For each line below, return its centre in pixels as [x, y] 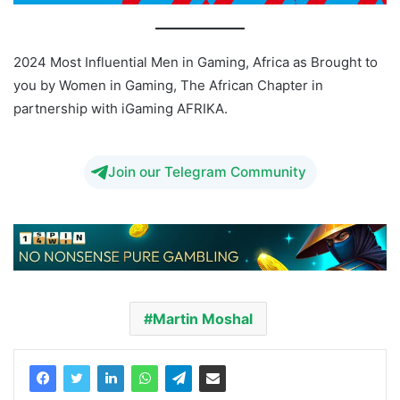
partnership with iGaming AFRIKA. [121, 109]
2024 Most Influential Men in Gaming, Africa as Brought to [196, 62]
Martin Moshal [202, 319]
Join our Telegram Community [207, 172]
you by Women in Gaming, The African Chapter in [168, 86]
